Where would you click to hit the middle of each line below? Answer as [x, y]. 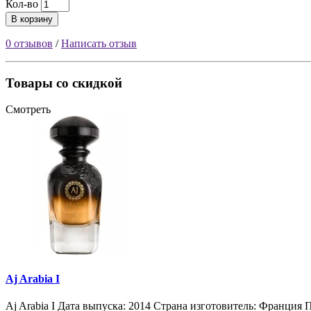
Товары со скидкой [64, 83]
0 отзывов [29, 43]
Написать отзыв [99, 43]
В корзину [32, 19]
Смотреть [28, 110]
